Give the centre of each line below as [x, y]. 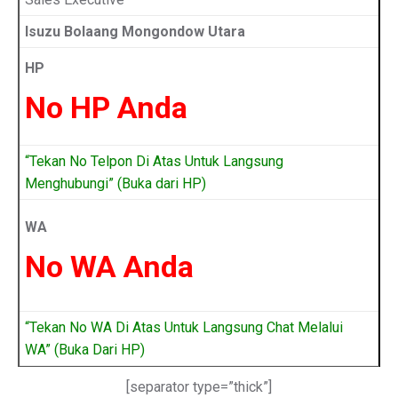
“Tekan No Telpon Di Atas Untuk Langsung [154, 161]
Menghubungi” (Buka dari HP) [115, 183]
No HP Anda [106, 107]
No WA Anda [109, 267]
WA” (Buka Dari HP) [85, 350]
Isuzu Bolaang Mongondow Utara [135, 32]
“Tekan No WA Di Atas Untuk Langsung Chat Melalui [184, 327]
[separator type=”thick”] [199, 387]
